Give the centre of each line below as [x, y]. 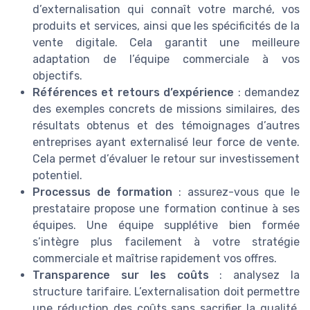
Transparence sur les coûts [121, 275]
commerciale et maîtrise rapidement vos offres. [155, 259]
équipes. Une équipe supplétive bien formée [166, 226]
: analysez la [254, 275]
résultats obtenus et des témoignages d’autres [166, 126]
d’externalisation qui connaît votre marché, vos [166, 10]
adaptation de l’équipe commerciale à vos [166, 60]
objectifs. [57, 76]
